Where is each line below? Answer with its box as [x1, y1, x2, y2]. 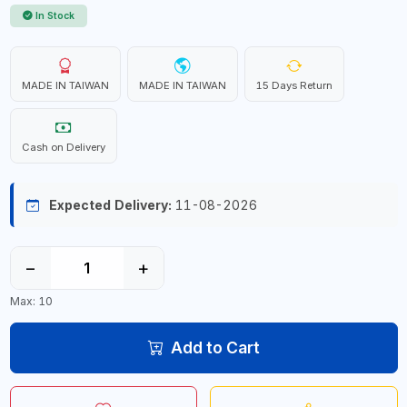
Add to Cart [170, 337, 260, 357]
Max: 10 [9, 293, 53, 308]
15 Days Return [255, 79, 333, 92]
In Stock [35, 10, 74, 22]
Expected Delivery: [48, 197, 172, 213]
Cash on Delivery [21, 141, 105, 154]
